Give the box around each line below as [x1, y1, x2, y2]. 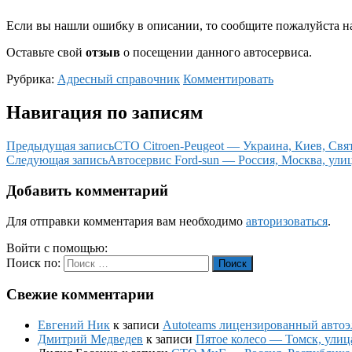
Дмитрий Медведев [38, 332, 143, 346]
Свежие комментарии [6, 286, 154, 303]
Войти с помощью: [6, 240, 111, 255]
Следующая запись [6, 153, 108, 167]
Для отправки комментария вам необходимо [6, 214, 246, 228]
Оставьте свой [6, 46, 86, 60]
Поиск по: [6, 255, 60, 269]
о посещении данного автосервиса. [120, 46, 312, 60]
